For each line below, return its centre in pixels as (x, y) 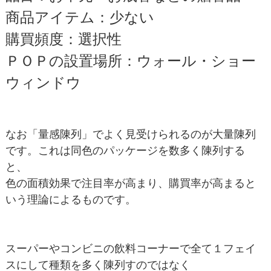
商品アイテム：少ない (80, 17)
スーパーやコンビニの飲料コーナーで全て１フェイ (130, 248)
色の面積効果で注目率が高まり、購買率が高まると (130, 183)
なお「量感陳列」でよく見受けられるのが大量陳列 (130, 134)
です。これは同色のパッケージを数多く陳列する (125, 150)
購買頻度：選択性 (63, 39)
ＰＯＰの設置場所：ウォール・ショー (130, 60)
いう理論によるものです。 (70, 199)
